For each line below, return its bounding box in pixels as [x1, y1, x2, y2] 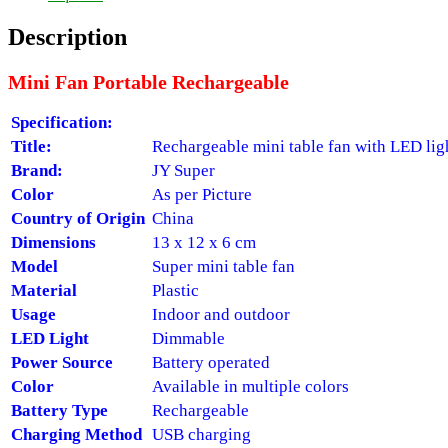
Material [11, 280, 77, 300]
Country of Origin [11, 208, 145, 228]
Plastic [152, 280, 199, 300]
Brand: [11, 160, 63, 180]
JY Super [152, 160, 215, 180]
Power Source [11, 352, 113, 372]
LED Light [11, 328, 89, 348]
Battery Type [11, 400, 108, 420]
